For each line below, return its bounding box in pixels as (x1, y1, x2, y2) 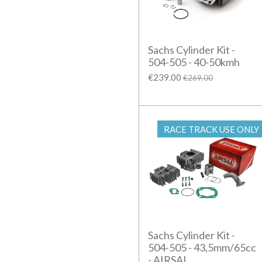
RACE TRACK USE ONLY (164, 123, 259, 135)
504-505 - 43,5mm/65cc (148, 241, 256, 254)
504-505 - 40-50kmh (148, 56, 240, 69)
